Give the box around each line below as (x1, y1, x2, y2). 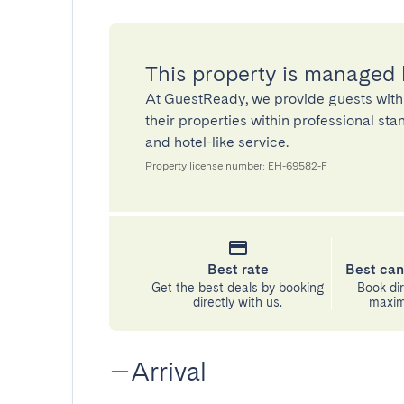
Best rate (207, 261, 269, 278)
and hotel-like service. (145, 133, 289, 151)
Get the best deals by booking (151, 280, 325, 295)
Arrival (131, 356, 207, 387)
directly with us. (193, 295, 283, 309)
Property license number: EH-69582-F (145, 160, 327, 172)
